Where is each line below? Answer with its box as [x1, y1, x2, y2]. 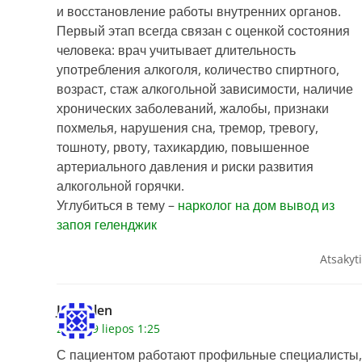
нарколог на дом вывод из [178, 196, 335, 215]
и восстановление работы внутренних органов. [57, 2, 341, 21]
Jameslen [57, 301, 112, 320]
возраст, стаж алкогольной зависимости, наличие [57, 80, 353, 99]
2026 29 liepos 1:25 [57, 321, 160, 337]
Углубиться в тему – [57, 196, 178, 215]
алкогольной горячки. [57, 177, 184, 196]
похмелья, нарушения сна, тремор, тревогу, [57, 119, 318, 137]
